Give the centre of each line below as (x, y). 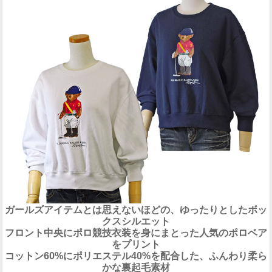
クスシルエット (136, 221)
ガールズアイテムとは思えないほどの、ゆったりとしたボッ (136, 209)
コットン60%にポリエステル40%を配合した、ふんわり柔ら (136, 256)
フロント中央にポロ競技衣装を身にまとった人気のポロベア (136, 233)
